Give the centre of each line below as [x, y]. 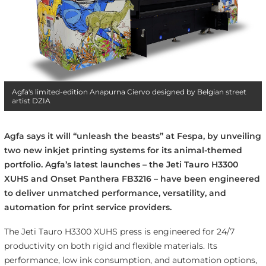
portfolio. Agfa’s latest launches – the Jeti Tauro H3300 [121, 164]
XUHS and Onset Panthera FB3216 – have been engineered [132, 178]
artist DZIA [31, 100]
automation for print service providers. [88, 207]
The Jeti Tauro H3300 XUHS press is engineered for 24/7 [119, 231]
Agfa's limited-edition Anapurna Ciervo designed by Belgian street [129, 91]
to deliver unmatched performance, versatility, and [115, 193]
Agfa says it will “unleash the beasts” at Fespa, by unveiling [132, 136]
